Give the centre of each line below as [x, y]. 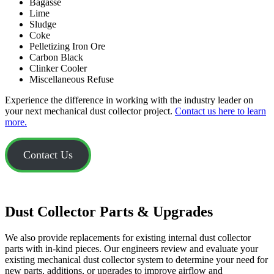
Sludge [43, 24]
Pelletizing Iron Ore [67, 46]
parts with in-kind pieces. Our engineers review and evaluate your [131, 249]
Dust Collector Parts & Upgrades [109, 212]
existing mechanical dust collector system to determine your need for [136, 260]
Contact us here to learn [220, 111]
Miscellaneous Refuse [72, 79]
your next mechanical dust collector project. [90, 111]
